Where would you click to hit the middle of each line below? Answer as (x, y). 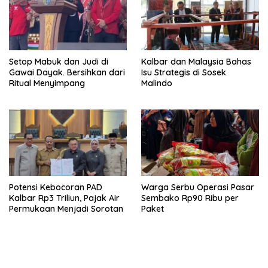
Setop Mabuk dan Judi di (59, 62)
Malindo (157, 83)
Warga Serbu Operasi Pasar (198, 188)
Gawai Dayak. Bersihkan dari (67, 73)
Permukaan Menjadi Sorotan (66, 209)
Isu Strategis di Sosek (184, 73)
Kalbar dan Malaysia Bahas (196, 62)
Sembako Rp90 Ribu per (190, 198)
